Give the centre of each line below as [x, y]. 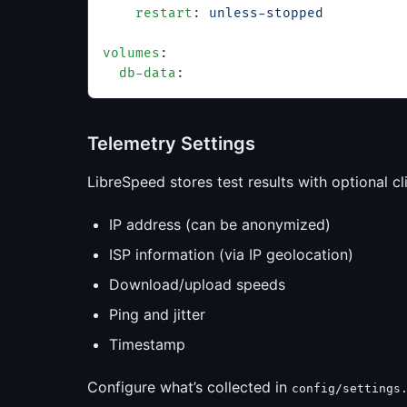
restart [148, 13]
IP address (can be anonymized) [220, 224]
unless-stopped [266, 13]
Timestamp [147, 344]
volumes [131, 53]
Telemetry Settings [171, 144]
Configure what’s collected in [189, 387]
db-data [139, 73]
